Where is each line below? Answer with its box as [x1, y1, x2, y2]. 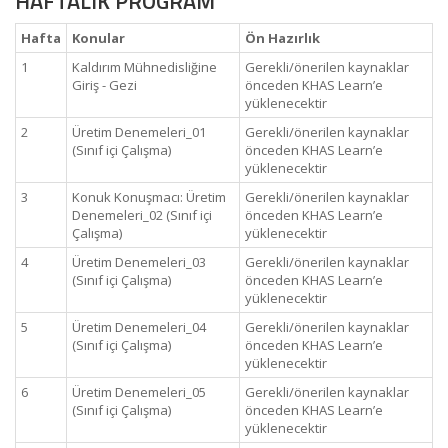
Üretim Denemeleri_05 [72, 383, 206, 401]
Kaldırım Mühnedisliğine [72, 58, 217, 76]
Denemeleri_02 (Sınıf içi [72, 206, 212, 224]
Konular [72, 29, 125, 47]
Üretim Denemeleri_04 [72, 318, 206, 336]
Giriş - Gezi [72, 76, 137, 94]
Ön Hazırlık [245, 29, 320, 47]
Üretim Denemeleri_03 [72, 253, 206, 271]
